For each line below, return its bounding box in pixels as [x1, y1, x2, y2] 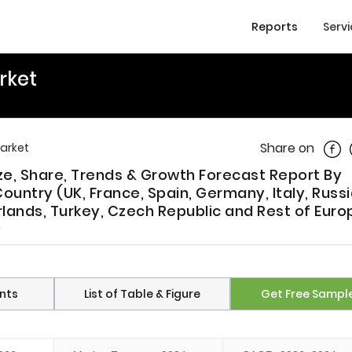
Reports [251, 18, 298, 35]
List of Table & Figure [83, 286, 200, 302]
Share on [260, 139, 314, 157]
